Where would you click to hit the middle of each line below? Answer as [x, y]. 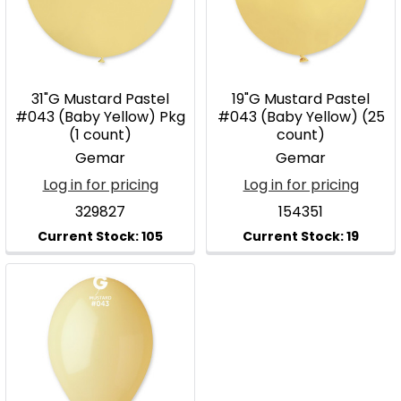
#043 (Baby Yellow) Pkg [100, 117]
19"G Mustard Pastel [301, 99]
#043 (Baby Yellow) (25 [301, 117]
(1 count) [100, 135]
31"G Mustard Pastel [100, 99]
